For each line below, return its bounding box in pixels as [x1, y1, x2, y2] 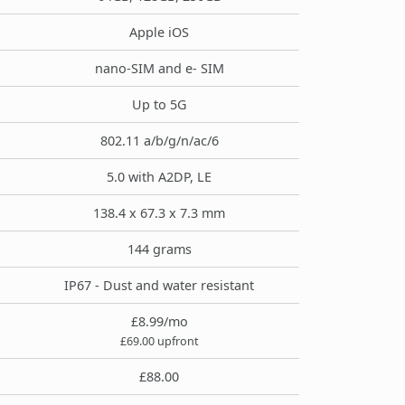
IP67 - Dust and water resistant [64, 276, 254, 294]
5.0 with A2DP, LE [107, 167, 212, 185]
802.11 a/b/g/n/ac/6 [99, 131, 219, 149]
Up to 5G [132, 95, 186, 113]
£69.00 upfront [119, 333, 199, 349]
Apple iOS [129, 23, 189, 41]
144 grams [127, 240, 192, 258]
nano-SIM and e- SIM [94, 59, 224, 77]
